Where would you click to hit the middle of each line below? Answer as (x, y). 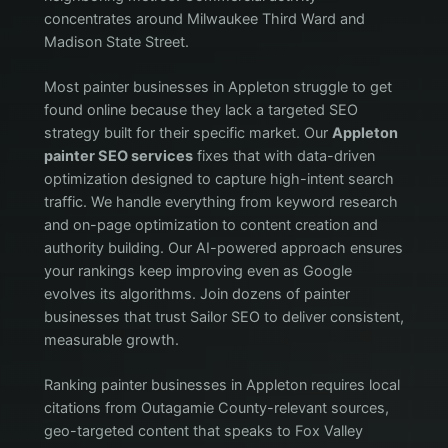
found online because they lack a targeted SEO (200, 110)
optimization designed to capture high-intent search (218, 179)
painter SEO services (118, 156)
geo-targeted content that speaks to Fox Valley (203, 430)
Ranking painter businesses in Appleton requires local (221, 384)
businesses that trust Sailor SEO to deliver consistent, (223, 317)
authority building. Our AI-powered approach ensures (223, 248)
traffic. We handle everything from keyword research (220, 202)
